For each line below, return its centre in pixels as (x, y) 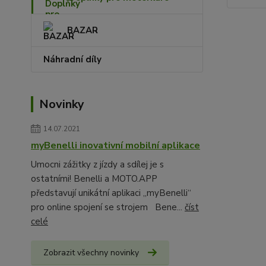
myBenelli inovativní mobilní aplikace (115, 146)
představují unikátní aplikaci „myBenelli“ (111, 193)
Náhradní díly (72, 60)
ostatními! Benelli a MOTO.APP (94, 179)
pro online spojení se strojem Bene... (108, 208)
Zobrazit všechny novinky (91, 253)
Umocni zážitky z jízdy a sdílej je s (97, 165)
